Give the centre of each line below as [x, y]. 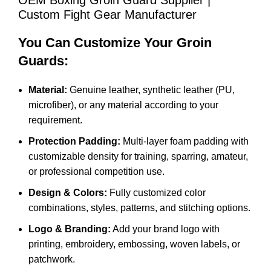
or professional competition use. [96, 172]
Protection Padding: [74, 142]
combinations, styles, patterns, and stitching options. [139, 208]
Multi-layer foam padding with [184, 142]
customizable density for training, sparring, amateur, [138, 157]
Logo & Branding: [70, 229]
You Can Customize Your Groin [115, 43]
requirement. [55, 120]
